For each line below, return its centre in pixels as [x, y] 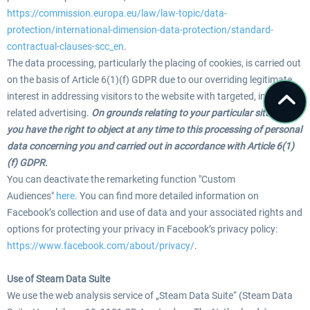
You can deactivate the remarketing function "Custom [121, 179]
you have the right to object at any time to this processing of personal [154, 129]
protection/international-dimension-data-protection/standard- [140, 30]
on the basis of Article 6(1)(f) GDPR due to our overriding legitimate [149, 80]
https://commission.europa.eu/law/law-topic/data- [117, 13]
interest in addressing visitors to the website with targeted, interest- [150, 96]
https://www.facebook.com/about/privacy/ [101, 246]
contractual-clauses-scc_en [65, 46]
